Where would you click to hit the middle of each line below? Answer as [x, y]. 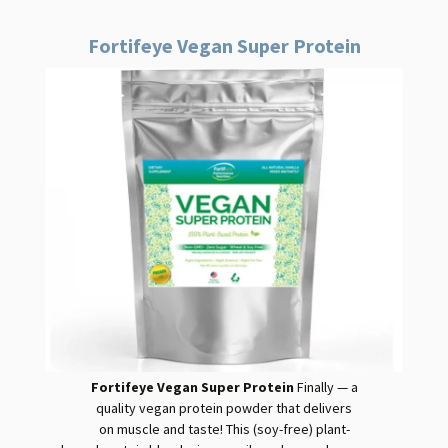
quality [117, 408]
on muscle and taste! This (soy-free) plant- [224, 429]
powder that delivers [287, 408]
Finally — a [327, 387]
